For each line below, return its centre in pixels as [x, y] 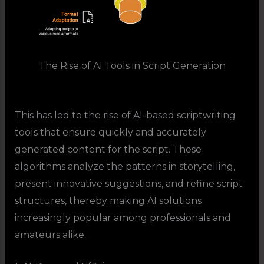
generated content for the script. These [108, 149]
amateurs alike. [50, 235]
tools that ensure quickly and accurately [110, 132]
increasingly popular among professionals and [123, 217]
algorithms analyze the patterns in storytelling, [125, 166]
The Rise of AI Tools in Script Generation [132, 66]
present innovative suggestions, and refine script [128, 183]
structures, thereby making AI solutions [108, 200]
